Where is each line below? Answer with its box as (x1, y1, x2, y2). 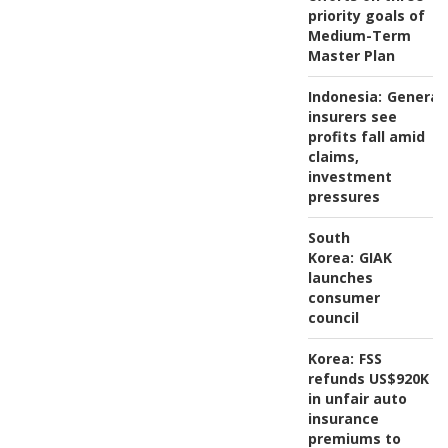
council (307, 307, 359, 327)
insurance (307, 408, 379, 428)
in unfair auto (307, 388, 407, 408)
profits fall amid (307, 126, 425, 146)
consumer (307, 287, 380, 307)
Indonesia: (307, 86, 382, 106)
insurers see (307, 106, 397, 126)
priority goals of (307, 5, 425, 25)
